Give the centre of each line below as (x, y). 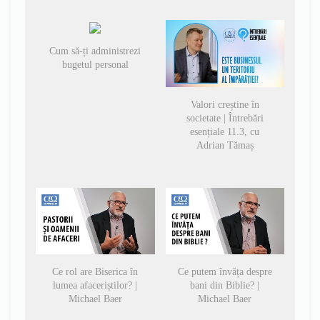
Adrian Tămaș (225, 145)
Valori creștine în (225, 104)
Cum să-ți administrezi (95, 51)
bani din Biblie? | (225, 286)
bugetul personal (95, 65)
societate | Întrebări (225, 118)
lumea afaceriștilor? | (95, 286)
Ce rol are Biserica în (95, 272)
